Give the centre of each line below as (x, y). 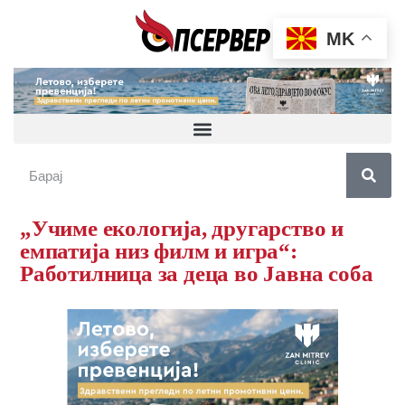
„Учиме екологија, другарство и (182, 229)
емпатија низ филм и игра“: (159, 251)
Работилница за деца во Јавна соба (197, 274)
